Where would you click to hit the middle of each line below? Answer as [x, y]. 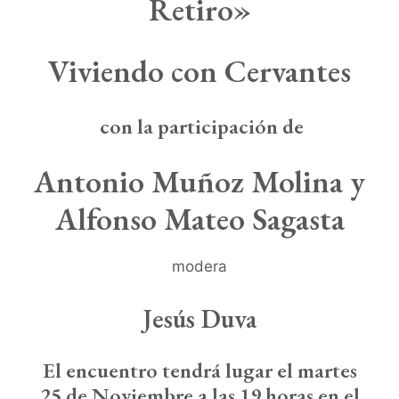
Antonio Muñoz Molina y [199, 181]
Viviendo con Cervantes [199, 71]
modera [199, 266]
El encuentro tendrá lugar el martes [199, 370]
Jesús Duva [199, 319]
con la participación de [199, 126]
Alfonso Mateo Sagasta [199, 219]
